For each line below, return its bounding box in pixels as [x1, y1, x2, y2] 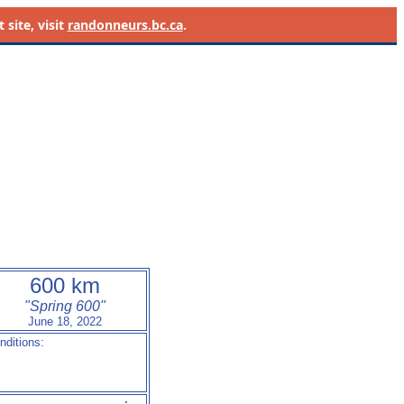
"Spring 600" [24, 298, 106, 314]
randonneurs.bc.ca [67, 16, 183, 33]
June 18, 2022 [28, 315, 102, 328]
